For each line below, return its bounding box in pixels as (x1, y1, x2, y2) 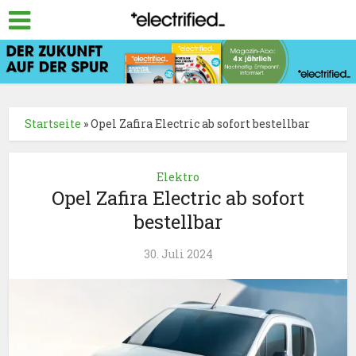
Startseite (25, 116, 82, 132)
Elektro (157, 169, 199, 185)
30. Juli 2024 (143, 246, 213, 262)
